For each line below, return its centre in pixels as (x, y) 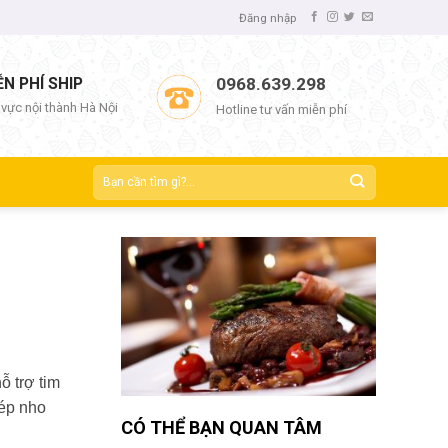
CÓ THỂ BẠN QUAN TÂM (221, 427)
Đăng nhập (267, 17)
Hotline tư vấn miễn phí (282, 109)
